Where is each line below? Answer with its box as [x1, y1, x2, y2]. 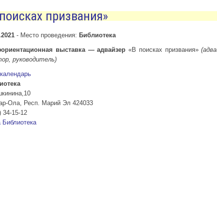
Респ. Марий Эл [24, 99, 71, 107]
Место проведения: [20, 31, 79, 39]
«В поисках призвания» [125, 46, 201, 53]
